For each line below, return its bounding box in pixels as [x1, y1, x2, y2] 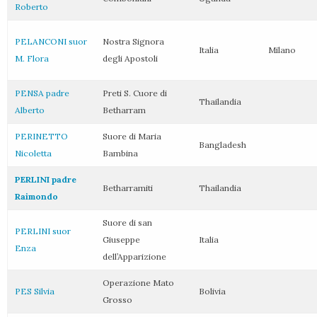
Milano [268, 45, 296, 55]
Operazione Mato [103, 277, 174, 288]
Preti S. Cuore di [103, 88, 167, 98]
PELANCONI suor [15, 36, 87, 47]
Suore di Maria [103, 131, 161, 142]
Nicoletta [15, 148, 52, 158]
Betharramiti [103, 183, 153, 193]
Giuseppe [103, 234, 140, 245]
